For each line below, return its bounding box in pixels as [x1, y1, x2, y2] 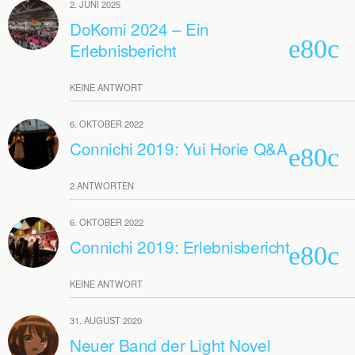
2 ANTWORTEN [70, 179, 134, 192]
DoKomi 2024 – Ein [70, 17, 209, 40]
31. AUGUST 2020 [70, 314, 142, 326]
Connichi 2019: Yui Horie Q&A [70, 136, 288, 160]
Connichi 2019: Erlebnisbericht [70, 235, 290, 258]
